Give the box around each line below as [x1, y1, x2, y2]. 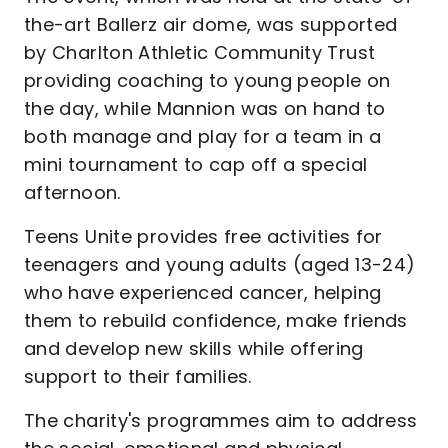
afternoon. [24, 180, 127, 205]
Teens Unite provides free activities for [24, 224, 383, 249]
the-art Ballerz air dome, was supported [24, 12, 398, 37]
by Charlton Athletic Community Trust [24, 40, 376, 65]
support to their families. [24, 364, 257, 389]
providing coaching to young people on [24, 68, 391, 93]
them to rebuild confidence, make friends [24, 308, 408, 333]
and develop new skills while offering [24, 336, 364, 361]
